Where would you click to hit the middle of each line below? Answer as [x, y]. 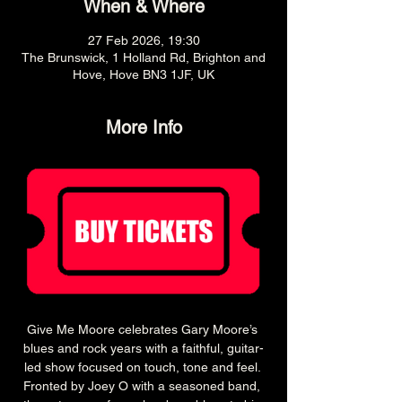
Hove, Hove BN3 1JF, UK [144, 74]
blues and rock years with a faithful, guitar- [144, 349]
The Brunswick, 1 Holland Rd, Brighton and [144, 57]
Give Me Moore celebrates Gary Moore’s [144, 330]
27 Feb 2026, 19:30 [144, 40]
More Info [144, 127]
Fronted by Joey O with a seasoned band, [144, 386]
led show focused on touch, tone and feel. [144, 367]
